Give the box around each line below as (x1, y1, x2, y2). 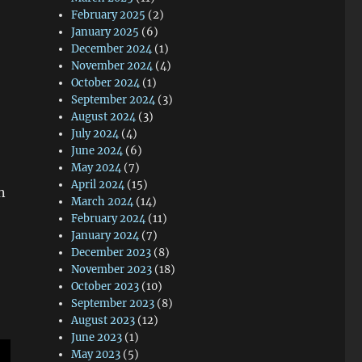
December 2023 (71, 246, 152, 259)
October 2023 (71, 280, 140, 293)
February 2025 (71, 8, 146, 22)
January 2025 (71, 25, 140, 39)
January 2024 (71, 229, 140, 242)
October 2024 (71, 76, 141, 90)
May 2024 (71, 161, 122, 175)
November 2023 (71, 263, 153, 276)
